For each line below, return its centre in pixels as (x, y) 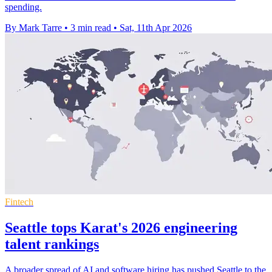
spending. (23, 7)
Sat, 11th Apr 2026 (156, 28)
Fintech (19, 202)
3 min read (91, 28)
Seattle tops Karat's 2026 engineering (121, 228)
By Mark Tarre (33, 28)
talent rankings (52, 244)
